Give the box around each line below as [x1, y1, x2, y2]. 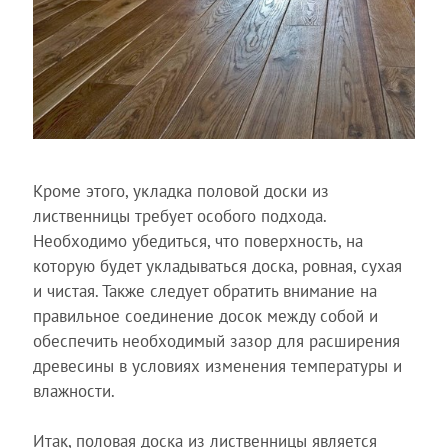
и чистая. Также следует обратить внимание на [32, 279, 377, 302]
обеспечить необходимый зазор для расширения [32, 329, 400, 352]
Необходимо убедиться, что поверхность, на [32, 229, 363, 252]
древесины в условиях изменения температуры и [32, 354, 402, 377]
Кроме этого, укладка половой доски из [32, 179, 329, 202]
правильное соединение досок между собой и [32, 304, 378, 327]
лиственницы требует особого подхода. [32, 204, 326, 227]
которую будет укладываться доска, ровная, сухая [32, 254, 402, 277]
